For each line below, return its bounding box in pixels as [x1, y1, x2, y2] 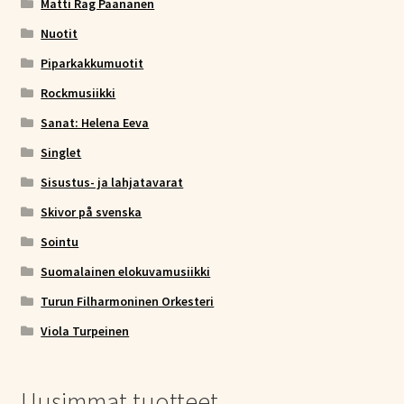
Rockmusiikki [41, 85, 116, 102]
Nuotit [41, 25, 78, 42]
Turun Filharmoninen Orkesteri [41, 293, 215, 310]
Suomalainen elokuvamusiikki [41, 263, 211, 280]
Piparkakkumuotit [41, 55, 144, 72]
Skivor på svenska [41, 204, 142, 221]
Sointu [41, 234, 79, 251]
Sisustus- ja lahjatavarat [41, 174, 184, 191]
